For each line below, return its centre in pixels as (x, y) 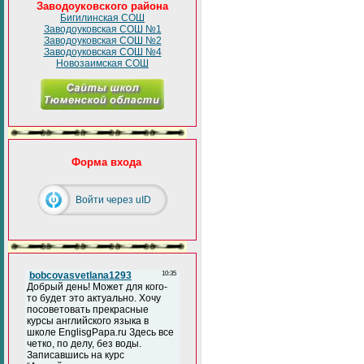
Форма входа (106, 162)
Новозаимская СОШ (102, 63)
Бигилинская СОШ (102, 18)
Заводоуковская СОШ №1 (102, 29)
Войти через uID (113, 200)
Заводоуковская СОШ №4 (102, 52)
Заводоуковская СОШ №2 (102, 41)
